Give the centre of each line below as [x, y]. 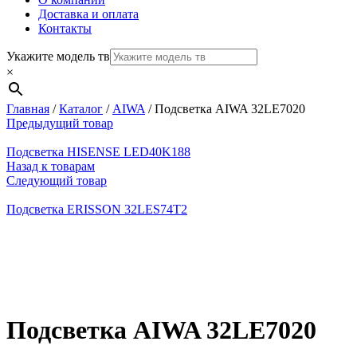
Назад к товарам [51, 167]
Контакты [65, 29]
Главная [28, 109]
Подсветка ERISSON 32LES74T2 [97, 210]
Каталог [81, 109]
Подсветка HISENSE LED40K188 [98, 152]
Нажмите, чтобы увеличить [81, 291]
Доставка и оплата [88, 14]
